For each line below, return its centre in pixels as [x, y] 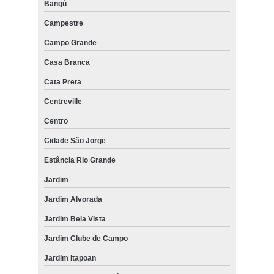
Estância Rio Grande [80, 161]
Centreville [63, 102]
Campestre [63, 24]
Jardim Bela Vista [75, 219]
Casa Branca [67, 63]
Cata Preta [62, 82]
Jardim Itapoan [70, 258]
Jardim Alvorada [73, 200]
